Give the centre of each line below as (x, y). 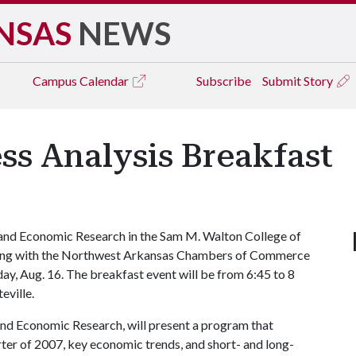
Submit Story (299, 81)
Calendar (105, 81)
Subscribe (224, 81)
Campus (56, 81)
